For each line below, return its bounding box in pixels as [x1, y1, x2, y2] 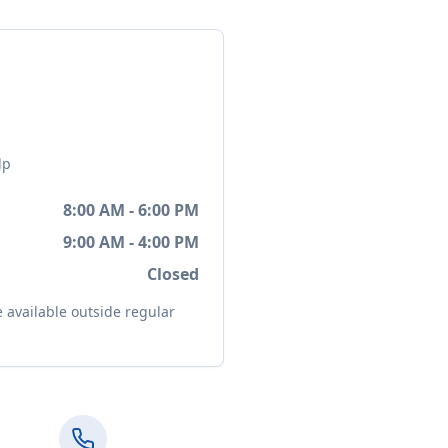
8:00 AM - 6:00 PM [63, 199, 199, 221]
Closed [147, 263, 199, 285]
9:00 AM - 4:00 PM [63, 231, 199, 253]
